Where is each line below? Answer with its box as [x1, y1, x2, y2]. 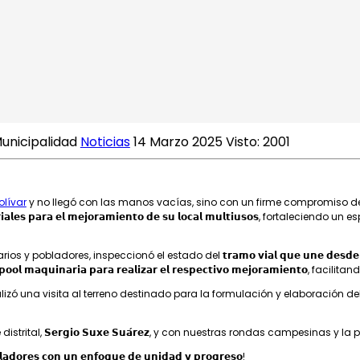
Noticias [80, 132, 130, 151]
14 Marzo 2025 [133, 132, 226, 151]
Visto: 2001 [225, 132, 290, 151]
